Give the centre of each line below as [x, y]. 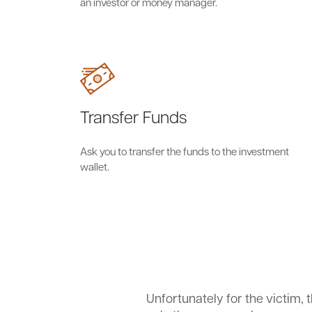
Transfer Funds [133, 116]
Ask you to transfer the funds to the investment [185, 151]
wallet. [95, 166]
